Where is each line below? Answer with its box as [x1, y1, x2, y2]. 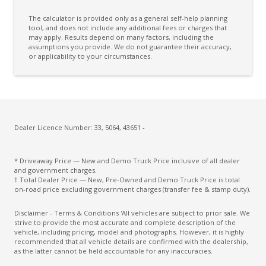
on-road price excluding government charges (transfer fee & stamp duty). [14, 184, 251, 194]
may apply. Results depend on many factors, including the [28, 32, 214, 42]
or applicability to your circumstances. [28, 51, 152, 61]
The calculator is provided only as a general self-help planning [28, 13, 227, 23]
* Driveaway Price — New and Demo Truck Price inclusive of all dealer [14, 156, 240, 165]
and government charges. [14, 165, 97, 175]
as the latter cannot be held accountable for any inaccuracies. [14, 246, 213, 255]
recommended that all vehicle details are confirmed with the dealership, [14, 236, 248, 246]
